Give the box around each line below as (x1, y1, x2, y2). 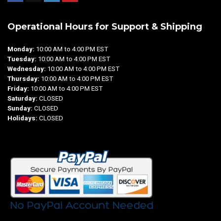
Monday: (7, 45, 35, 53)
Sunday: (7, 105, 34, 112)
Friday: (7, 85, 31, 93)
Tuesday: (7, 55, 37, 63)
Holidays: (7, 114, 39, 122)
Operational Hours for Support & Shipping (7, 21, 202, 33)
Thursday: (7, 75, 41, 83)
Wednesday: (7, 65, 47, 73)
